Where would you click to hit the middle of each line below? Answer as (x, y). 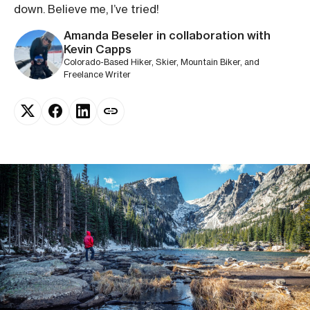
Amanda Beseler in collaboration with (167, 35)
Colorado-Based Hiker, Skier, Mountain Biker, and (162, 62)
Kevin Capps (98, 49)
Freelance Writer (97, 74)
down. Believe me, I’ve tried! (86, 9)
